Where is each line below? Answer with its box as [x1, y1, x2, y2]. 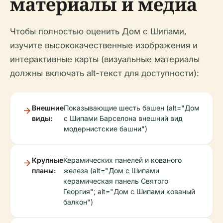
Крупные [32, 156, 63, 165]
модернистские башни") [64, 124, 147, 133]
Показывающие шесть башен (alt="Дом [64, 104, 200, 112]
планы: [32, 166, 56, 175]
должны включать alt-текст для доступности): [10, 68, 199, 79]
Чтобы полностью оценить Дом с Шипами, [10, 26, 187, 37]
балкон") [63, 198, 93, 207]
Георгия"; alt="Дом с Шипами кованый [63, 187, 195, 196]
